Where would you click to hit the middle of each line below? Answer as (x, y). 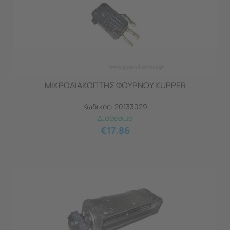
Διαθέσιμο (115, 118)
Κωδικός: (98, 107)
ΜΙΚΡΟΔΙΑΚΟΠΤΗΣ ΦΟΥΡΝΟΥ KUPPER (115, 85)
